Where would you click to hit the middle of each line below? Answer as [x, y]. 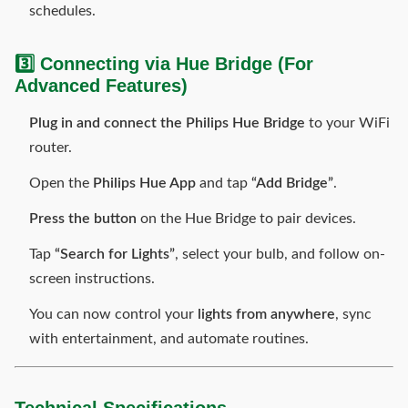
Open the [61, 183]
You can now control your [113, 314]
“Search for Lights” [115, 254]
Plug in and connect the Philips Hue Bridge [167, 123]
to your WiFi [347, 123]
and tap [224, 183]
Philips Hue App [144, 183]
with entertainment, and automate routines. [169, 339]
